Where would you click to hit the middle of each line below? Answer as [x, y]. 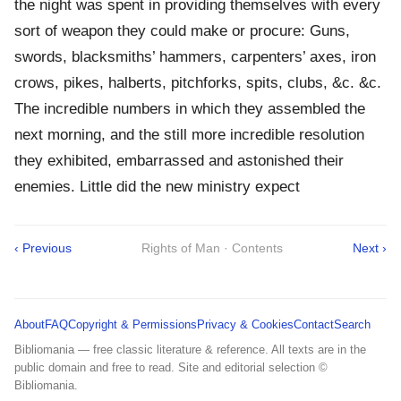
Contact [314, 325]
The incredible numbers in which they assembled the [190, 109]
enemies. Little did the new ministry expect [157, 187]
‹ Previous [43, 248]
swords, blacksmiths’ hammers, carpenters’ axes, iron [195, 57]
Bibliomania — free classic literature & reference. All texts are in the [190, 350]
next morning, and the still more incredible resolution [189, 135]
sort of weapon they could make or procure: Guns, [182, 31]
